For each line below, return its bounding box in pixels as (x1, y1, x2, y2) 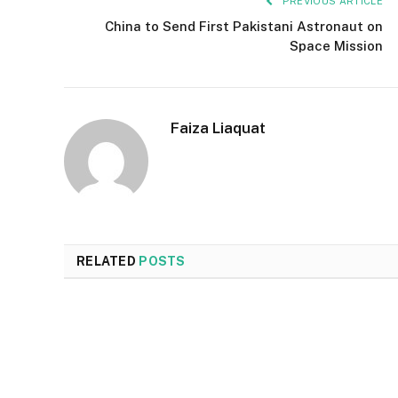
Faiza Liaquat (171, 119, 266, 138)
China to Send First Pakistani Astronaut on (105, 19, 383, 35)
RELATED (76, 254, 139, 269)
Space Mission (290, 38, 383, 54)
